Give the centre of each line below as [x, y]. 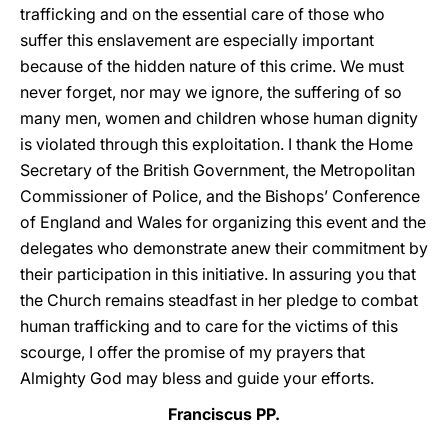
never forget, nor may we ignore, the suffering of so [211, 92]
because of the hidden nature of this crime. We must [212, 66]
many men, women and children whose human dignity [219, 118]
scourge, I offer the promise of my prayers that [192, 352]
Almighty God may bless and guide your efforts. [197, 378]
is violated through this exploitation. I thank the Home [216, 144]
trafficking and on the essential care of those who [202, 14]
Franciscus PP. [224, 414]
